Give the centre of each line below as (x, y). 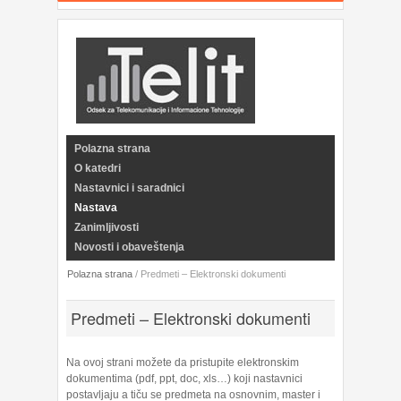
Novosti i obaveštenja (129, 247)
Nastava (96, 208)
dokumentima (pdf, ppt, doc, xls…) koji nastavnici (184, 379)
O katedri (98, 168)
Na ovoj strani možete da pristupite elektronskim (183, 363)
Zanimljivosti (107, 227)
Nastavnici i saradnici (129, 188)
